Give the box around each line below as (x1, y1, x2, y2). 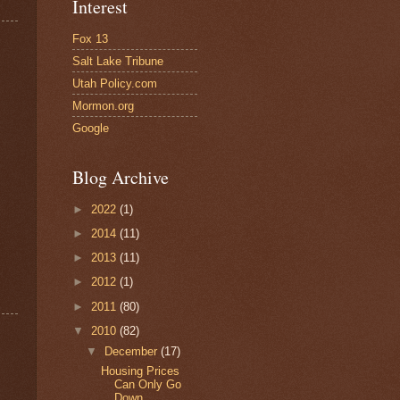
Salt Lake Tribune (72, 54, 163, 68)
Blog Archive (72, 165, 169, 190)
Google (72, 121, 109, 135)
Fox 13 (72, 31, 108, 46)
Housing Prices (101, 364, 180, 379)
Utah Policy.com (72, 76, 157, 90)
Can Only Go (114, 378, 182, 392)
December (104, 344, 162, 358)
